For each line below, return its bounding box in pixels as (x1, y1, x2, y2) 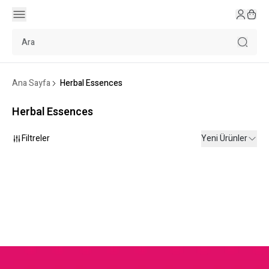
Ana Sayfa (12, 77, 50, 89)
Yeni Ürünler (201, 132, 247, 145)
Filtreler (22, 132, 50, 145)
